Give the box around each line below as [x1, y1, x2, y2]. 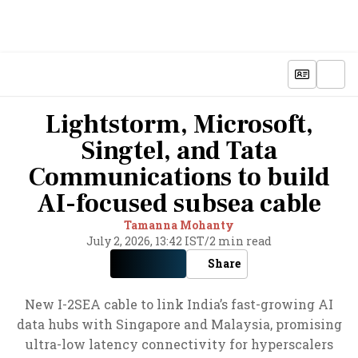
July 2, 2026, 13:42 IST [86, 233, 205, 249]
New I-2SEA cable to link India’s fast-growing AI [25, 296, 333, 312]
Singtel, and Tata [81, 134, 277, 168]
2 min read [209, 233, 272, 249]
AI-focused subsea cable [37, 187, 321, 221]
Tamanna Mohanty [124, 217, 234, 233]
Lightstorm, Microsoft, [45, 108, 313, 141]
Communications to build [28, 161, 330, 194]
